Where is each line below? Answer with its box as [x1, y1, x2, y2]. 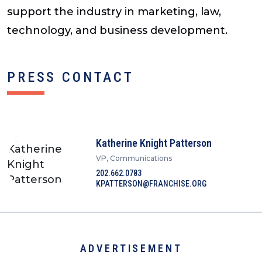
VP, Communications [96, 153, 172, 163]
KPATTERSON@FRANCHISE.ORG [96, 178, 206, 188]
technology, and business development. [7, 24, 227, 37]
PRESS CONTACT [7, 69, 134, 86]
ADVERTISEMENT [80, 242, 182, 255]
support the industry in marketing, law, [7, 5, 221, 19]
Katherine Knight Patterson [96, 136, 212, 149]
